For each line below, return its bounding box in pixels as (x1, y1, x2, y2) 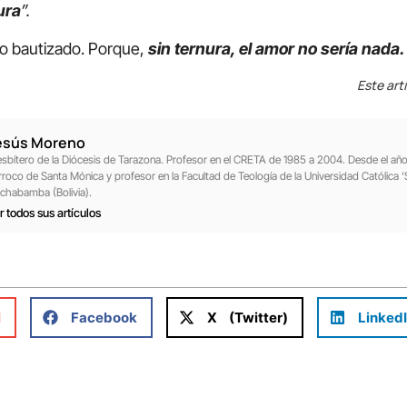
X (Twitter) (207, 308, 288, 326)
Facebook (71, 308, 137, 326)
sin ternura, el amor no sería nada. (144, 38, 405, 58)
